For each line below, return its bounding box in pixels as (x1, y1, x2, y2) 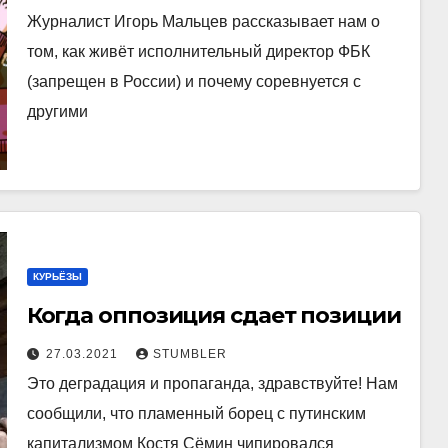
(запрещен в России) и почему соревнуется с (26, 72, 361, 90)
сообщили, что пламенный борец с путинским (26, 404, 366, 422)
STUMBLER (152, 346, 227, 361)
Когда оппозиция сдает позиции (26, 301, 401, 329)
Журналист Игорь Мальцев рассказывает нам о (26, 12, 380, 30)
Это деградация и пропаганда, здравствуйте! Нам (26, 374, 398, 392)
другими (26, 102, 88, 120)
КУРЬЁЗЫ (32, 270, 82, 282)
